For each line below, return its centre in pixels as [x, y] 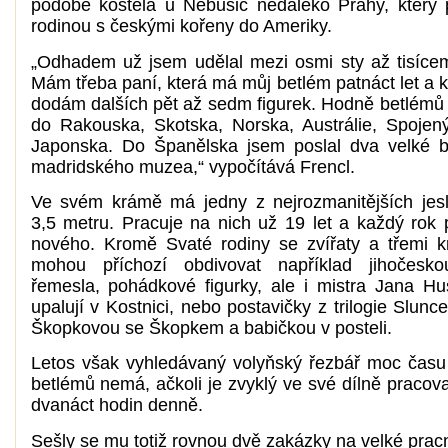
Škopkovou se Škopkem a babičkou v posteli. [211, 327]
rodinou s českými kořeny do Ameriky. [181, 26]
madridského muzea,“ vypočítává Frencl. [192, 166]
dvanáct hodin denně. [116, 405]
